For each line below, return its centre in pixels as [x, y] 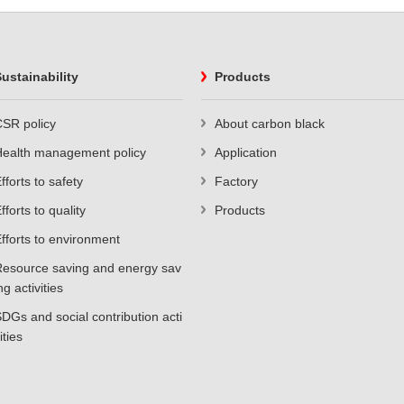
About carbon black [270, 124]
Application [246, 152]
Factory [236, 181]
